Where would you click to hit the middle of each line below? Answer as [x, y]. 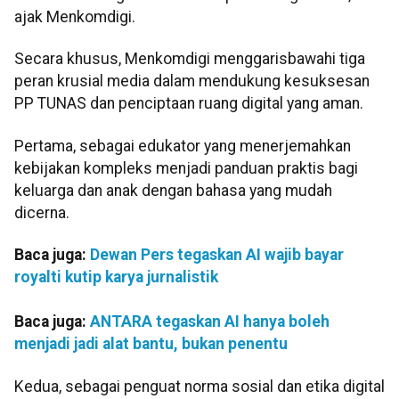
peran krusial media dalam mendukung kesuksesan [192, 81]
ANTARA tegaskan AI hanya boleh [210, 322]
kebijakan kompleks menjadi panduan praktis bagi [186, 168]
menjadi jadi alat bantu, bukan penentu [151, 344]
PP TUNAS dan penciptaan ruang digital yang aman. [189, 104]
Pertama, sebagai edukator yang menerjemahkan [183, 146]
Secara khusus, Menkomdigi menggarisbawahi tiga [190, 59]
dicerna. [42, 212]
